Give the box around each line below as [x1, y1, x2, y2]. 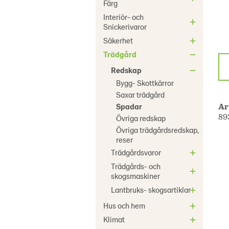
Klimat [103, 215, 125, 224]
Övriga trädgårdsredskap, [116, 125, 199, 134]
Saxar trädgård [116, 90, 165, 99]
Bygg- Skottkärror [116, 78, 174, 87]
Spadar [116, 102, 142, 111]
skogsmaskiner [111, 171, 160, 180]
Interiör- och [103, 12, 144, 21]
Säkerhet [103, 36, 133, 45]
